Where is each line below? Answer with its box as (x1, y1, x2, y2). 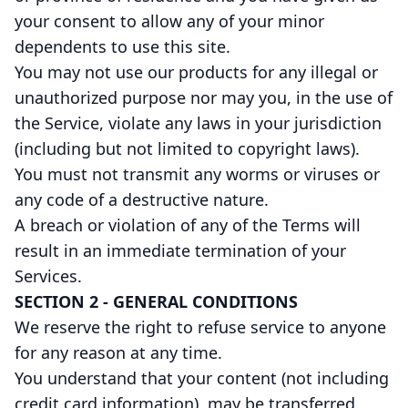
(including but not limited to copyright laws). (15, 138, 360, 159)
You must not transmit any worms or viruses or (15, 163, 380, 185)
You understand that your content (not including (15, 367, 389, 389)
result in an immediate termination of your (15, 240, 346, 261)
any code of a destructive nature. (15, 189, 269, 210)
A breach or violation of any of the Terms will (15, 214, 361, 236)
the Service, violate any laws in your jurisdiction (15, 112, 382, 134)
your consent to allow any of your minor (15, 10, 324, 32)
